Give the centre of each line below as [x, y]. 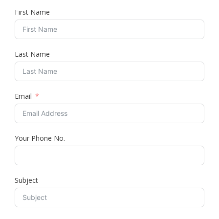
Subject [26, 180]
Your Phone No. [40, 138]
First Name [32, 12]
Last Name [32, 54]
